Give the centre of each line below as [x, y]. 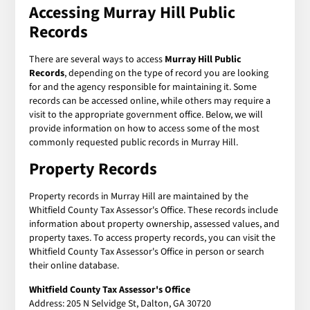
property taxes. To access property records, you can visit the [153, 238]
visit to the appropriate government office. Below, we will [146, 115]
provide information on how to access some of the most [145, 128]
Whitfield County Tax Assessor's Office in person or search [147, 252]
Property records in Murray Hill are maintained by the [139, 196]
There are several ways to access [97, 59]
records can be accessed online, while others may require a [150, 101]
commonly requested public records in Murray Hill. [134, 142]
